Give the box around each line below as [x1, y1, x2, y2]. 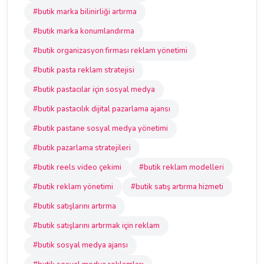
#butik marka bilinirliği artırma [33, 6, 137, 17]
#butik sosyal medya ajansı [33, 240, 128, 250]
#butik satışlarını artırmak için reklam [33, 220, 160, 231]
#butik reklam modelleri [139, 162, 224, 173]
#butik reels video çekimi [33, 162, 121, 173]
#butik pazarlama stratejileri [33, 143, 131, 153]
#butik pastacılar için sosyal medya [33, 84, 155, 95]
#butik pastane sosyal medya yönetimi [33, 123, 168, 134]
